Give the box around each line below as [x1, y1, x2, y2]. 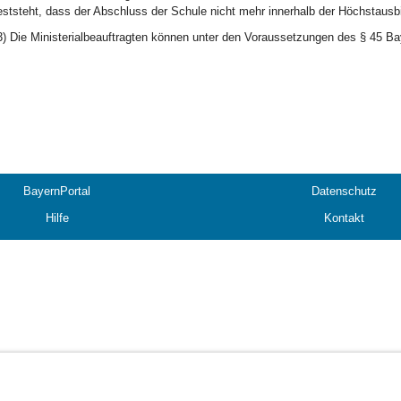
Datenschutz [311, 184, 377, 198]
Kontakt [324, 211, 364, 225]
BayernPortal [23, 184, 90, 198]
